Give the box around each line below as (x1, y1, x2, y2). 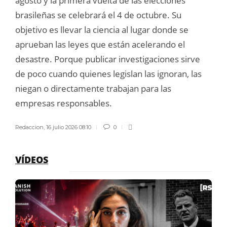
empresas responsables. (15, 97, 112, 109)
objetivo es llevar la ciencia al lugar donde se (15, 23, 188, 35)
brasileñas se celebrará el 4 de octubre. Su (15, 9, 181, 21)
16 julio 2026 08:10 (46, 123, 91, 131)
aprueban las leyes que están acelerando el (15, 38, 185, 50)
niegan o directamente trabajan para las (15, 82, 171, 94)
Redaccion (15, 123, 44, 131)
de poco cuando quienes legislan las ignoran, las (15, 67, 202, 80)
